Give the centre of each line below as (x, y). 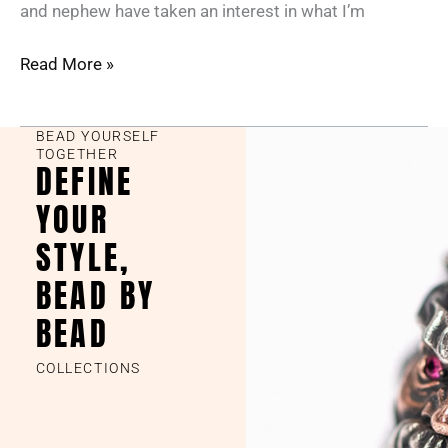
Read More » (67, 64)
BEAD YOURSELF (97, 136)
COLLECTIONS (88, 368)
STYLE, (83, 258)
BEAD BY (95, 296)
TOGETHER (77, 154)
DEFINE (84, 182)
